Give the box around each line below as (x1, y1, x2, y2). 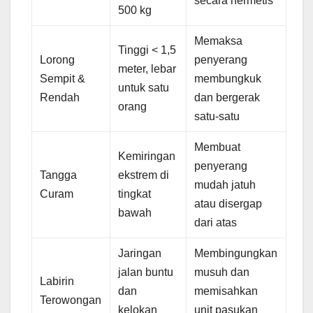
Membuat (194, 140, 241, 153)
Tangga (40, 168, 78, 181)
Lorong (40, 53, 75, 66)
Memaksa (194, 34, 243, 47)
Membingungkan (194, 247, 278, 259)
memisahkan (194, 284, 259, 297)
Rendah (40, 91, 80, 103)
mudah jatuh (194, 178, 256, 191)
